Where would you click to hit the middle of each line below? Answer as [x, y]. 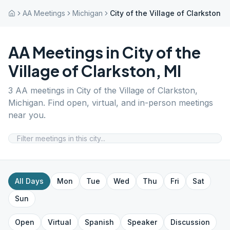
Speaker [142, 222]
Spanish [99, 222]
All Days [29, 181]
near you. [27, 115]
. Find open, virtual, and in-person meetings [128, 103]
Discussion [190, 222]
